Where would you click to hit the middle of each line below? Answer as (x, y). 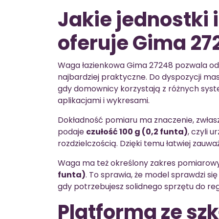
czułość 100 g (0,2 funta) (137, 132)
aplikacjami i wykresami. (104, 100)
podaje (72, 132)
